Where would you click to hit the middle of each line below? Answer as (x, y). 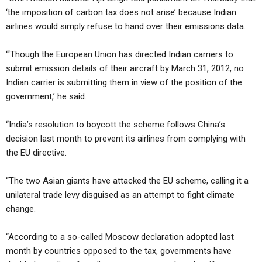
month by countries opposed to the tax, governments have (119, 251)
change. (21, 209)
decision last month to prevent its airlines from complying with (126, 139)
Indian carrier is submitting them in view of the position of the (124, 82)
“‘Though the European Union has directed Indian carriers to (120, 54)
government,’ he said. (46, 96)
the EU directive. (36, 153)
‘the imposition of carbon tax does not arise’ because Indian (121, 12)
